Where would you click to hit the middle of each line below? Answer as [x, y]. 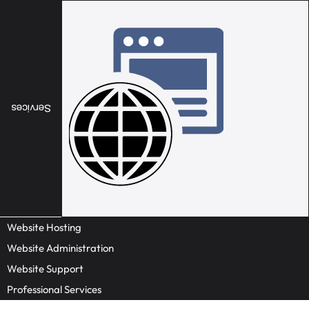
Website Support [45, 269]
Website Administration [60, 248]
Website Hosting [44, 227]
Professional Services [54, 289]
